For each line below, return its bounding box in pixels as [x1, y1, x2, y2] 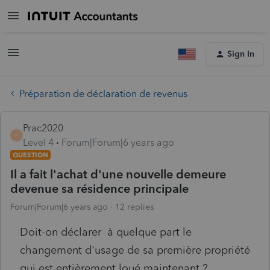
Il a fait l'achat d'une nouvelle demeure [10, 166, 226, 181]
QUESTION [13, 150, 48, 159]
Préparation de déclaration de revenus [19, 87, 187, 99]
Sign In [227, 49, 254, 59]
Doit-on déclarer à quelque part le [20, 225, 192, 239]
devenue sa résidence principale [10, 181, 189, 196]
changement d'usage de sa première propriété [20, 243, 250, 257]
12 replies [115, 201, 154, 212]
